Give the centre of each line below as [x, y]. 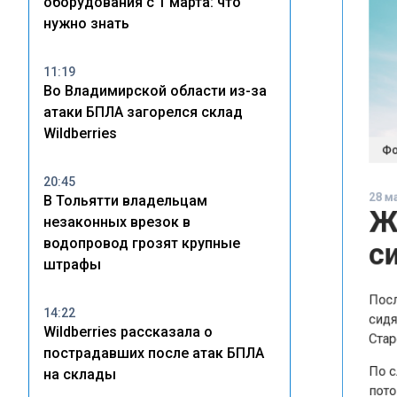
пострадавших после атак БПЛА [154, 353]
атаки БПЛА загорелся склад [143, 112]
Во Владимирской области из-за [155, 91]
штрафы [72, 265]
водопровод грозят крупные [142, 243]
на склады [80, 374]
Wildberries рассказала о [128, 332]
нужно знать [86, 23]
